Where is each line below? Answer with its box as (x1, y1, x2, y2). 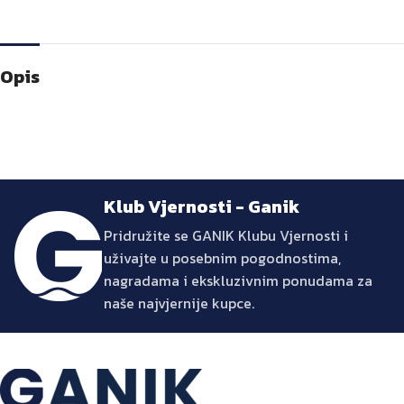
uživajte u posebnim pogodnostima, (104, 246, 341, 269)
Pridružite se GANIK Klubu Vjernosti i (104, 224, 348, 246)
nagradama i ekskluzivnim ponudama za (104, 269, 372, 291)
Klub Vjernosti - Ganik (104, 192, 299, 220)
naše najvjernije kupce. (104, 291, 254, 314)
